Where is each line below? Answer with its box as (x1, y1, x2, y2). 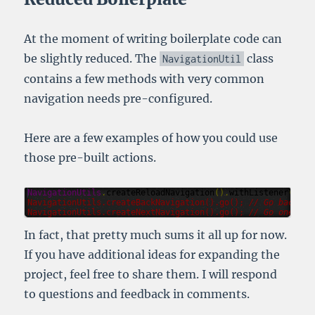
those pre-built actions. (24, 150, 157, 165)
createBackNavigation (106, 198, 205, 208)
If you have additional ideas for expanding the (24, 247, 281, 262)
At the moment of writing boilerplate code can (24, 32, 283, 46)
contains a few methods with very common (24, 72, 265, 86)
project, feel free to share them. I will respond (24, 267, 278, 282)
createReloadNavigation (106, 188, 215, 198)
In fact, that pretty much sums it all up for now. (24, 228, 288, 243)
